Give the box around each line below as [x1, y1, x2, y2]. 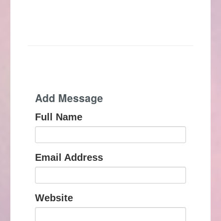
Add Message [35, 90, 103, 106]
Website [35, 192, 73, 204]
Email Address [35, 152, 103, 163]
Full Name [35, 111, 82, 123]
